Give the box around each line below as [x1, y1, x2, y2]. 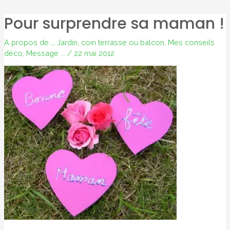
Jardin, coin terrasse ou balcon [56, 37, 164, 47]
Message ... [26, 48, 65, 57]
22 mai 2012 [73, 48, 114, 57]
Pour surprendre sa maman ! [4, 12, 224, 34]
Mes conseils [167, 37, 215, 47]
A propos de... [4, 37, 53, 47]
